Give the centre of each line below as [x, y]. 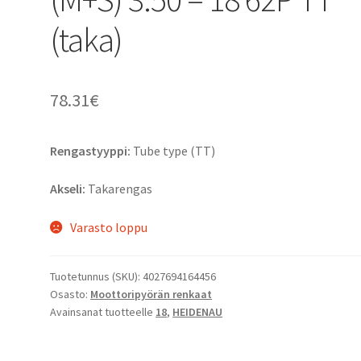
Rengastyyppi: [91, 150]
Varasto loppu [108, 227]
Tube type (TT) [173, 150]
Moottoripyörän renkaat [151, 295]
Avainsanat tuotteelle [103, 312]
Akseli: [68, 189]
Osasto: [71, 295]
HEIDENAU [198, 312]
